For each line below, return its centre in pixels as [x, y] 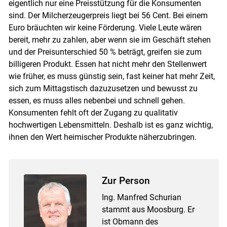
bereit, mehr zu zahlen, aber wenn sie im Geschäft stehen [109, 40]
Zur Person [126, 181]
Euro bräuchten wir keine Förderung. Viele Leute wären [105, 28]
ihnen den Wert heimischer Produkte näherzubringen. [102, 137]
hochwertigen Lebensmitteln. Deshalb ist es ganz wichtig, [110, 125]
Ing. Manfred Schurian [141, 198]
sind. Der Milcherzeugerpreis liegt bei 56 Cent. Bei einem [108, 16]
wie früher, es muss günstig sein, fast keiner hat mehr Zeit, [111, 77]
